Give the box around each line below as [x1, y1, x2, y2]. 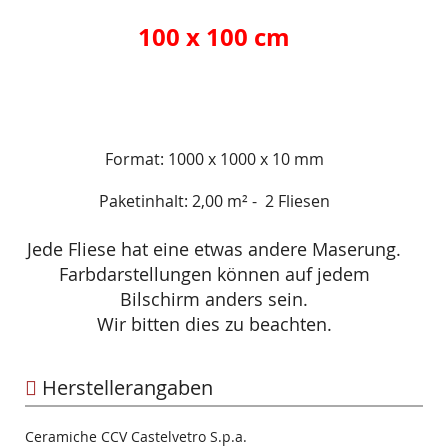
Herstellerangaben [37, 374, 213, 402]
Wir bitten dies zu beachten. [96, 312, 332, 337]
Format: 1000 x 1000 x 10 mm [104, 148, 324, 171]
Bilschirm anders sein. [120, 287, 308, 312]
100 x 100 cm [138, 20, 290, 55]
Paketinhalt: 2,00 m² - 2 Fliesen [98, 190, 330, 213]
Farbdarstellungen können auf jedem [58, 262, 370, 287]
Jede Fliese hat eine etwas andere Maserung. [27, 237, 401, 262]
